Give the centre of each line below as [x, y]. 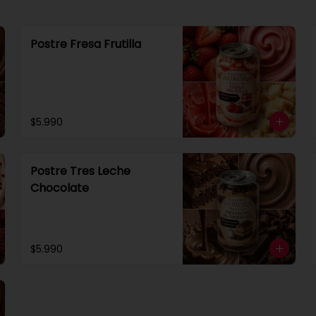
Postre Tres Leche [80, 171]
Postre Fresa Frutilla [86, 44]
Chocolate [60, 188]
